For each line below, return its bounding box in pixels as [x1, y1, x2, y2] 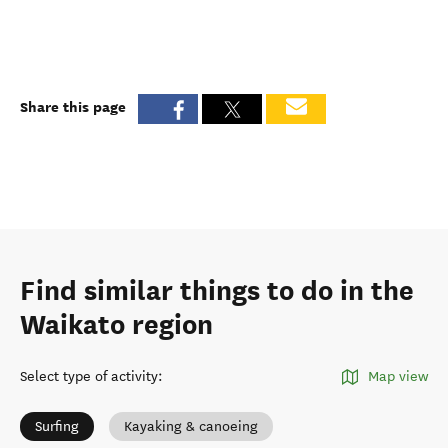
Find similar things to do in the [20, 274, 414, 309]
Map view [368, 368, 428, 386]
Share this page [20, 96, 126, 117]
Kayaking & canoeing [124, 418, 258, 436]
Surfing [35, 418, 79, 436]
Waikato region [20, 308, 213, 343]
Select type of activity [20, 368, 158, 386]
